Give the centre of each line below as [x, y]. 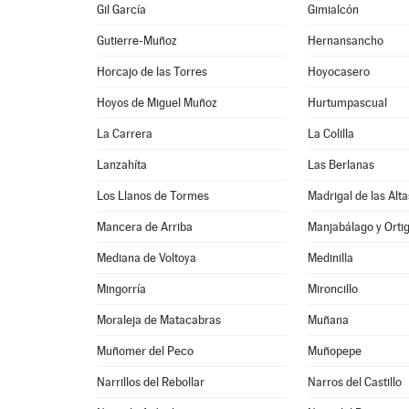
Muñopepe [335, 351]
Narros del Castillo [355, 382]
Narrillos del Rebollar [151, 382]
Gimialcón [334, 10]
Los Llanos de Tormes [153, 196]
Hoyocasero [339, 72]
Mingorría [122, 289]
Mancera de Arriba [145, 227]
